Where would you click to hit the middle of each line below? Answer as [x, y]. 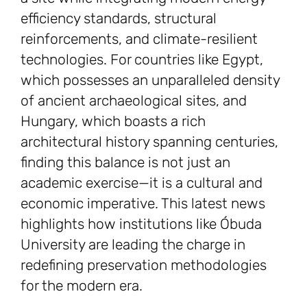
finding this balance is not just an [125, 162]
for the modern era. [82, 286]
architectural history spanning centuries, [149, 142]
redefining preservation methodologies [144, 265]
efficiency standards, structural [119, 19]
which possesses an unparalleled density [150, 80]
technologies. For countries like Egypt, [142, 60]
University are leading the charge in [133, 245]
